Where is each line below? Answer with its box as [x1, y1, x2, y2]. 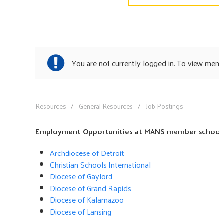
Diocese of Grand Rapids [50, 180, 131, 195]
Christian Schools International [50, 157, 151, 172]
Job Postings [146, 99, 183, 112]
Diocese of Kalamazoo [50, 192, 124, 207]
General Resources [79, 99, 133, 112]
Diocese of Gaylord [50, 169, 112, 183]
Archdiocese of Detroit [50, 145, 124, 160]
